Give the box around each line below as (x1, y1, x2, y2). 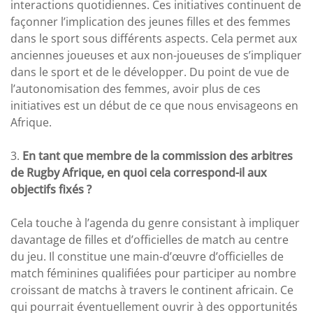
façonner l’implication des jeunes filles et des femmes (10, 14, 291, 29)
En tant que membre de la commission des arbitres (22, 148, 293, 163)
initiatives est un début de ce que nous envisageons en (10, 98, 298, 113)
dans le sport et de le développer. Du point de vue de (10, 64, 289, 80)
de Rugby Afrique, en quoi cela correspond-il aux (10, 165, 267, 180)
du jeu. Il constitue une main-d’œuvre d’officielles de (10, 249, 284, 264)
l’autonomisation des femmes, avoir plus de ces (10, 81, 261, 96)
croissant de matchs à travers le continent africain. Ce (10, 282, 293, 298)
